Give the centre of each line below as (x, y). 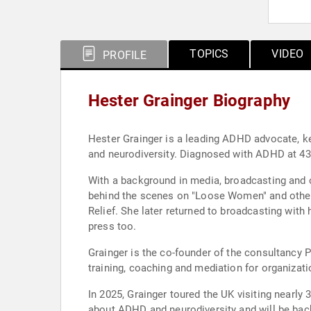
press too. (112, 226)
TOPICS (209, 54)
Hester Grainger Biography (189, 101)
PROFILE (124, 55)
